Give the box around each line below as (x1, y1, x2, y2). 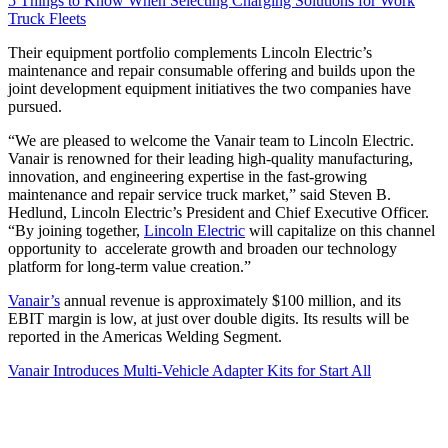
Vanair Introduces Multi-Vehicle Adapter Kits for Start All (8, 361, 371, 379)
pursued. (8, 97, 70, 115)
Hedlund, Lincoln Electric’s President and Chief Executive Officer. (8, 203, 429, 221)
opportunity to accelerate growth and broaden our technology (8, 239, 397, 257)
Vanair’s (8, 291, 60, 309)
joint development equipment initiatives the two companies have (8, 79, 411, 97)
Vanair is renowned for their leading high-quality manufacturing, (8, 149, 413, 167)
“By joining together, (8, 221, 144, 239)
